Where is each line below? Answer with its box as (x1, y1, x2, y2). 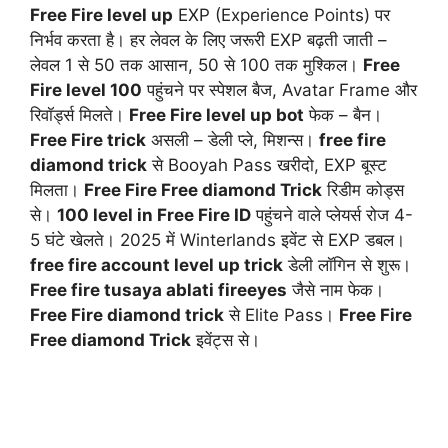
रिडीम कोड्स (322, 179, 404, 200)
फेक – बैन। (304, 104, 382, 125)
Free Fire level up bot (129, 104, 304, 125)
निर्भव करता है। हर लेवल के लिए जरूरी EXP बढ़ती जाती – (30, 29, 387, 50)
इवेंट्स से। (191, 329, 260, 350)
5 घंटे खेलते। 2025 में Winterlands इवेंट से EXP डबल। (30, 229, 405, 250)
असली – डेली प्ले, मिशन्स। (146, 129, 319, 150)
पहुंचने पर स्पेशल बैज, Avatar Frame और (142, 79, 417, 100)
